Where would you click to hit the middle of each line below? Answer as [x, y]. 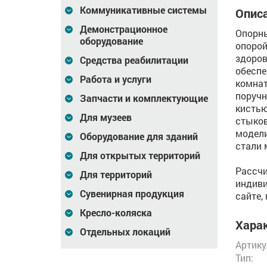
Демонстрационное [124, 29]
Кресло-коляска [116, 212]
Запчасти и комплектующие [144, 98]
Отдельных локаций [125, 232]
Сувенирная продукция [132, 193]
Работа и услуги [116, 79]
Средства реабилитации [134, 60]
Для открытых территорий [140, 155]
